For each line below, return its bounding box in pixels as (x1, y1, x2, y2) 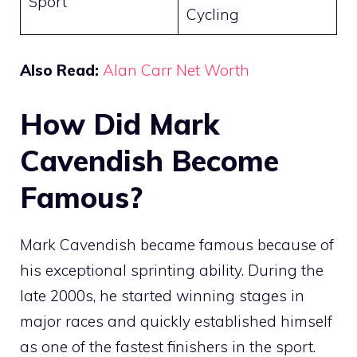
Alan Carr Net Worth (103, 61, 249, 80)
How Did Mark (20, 105, 219, 142)
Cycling (186, 4, 239, 24)
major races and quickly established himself (20, 311, 332, 331)
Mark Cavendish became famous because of (20, 234, 334, 254)
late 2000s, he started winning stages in (20, 285, 304, 305)
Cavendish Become (20, 142, 279, 178)
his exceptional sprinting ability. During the (20, 260, 324, 280)
